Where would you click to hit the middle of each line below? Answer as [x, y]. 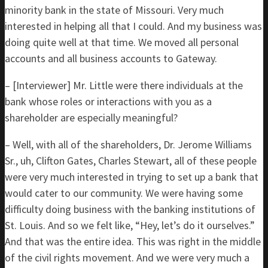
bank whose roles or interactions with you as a [108, 101]
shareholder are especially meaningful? [91, 118]
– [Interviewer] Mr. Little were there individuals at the [124, 85]
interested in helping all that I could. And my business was [133, 26]
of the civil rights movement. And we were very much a [127, 258]
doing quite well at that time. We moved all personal [122, 42]
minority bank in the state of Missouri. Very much [114, 10]
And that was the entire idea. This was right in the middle [133, 241]
